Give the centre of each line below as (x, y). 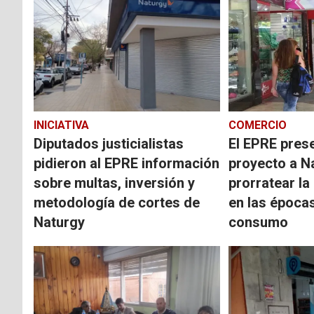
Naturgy (59, 222)
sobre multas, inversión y (114, 183)
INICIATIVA (61, 125)
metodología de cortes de (117, 202)
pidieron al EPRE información (127, 163)
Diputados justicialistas (109, 143)
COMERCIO (257, 125)
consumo (258, 222)
